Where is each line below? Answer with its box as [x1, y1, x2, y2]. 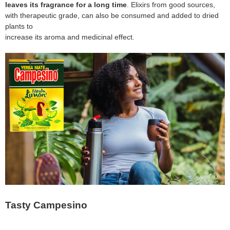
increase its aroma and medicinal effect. [5, 33, 135, 42]
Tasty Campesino [5, 199, 87, 210]
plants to [5, 22, 33, 31]
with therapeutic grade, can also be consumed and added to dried [5, 11, 219, 20]
